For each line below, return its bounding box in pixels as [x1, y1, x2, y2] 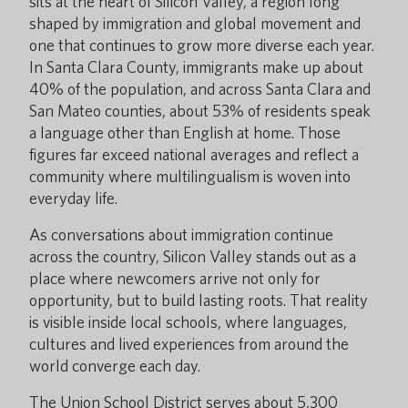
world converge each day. [29, 356, 200, 375]
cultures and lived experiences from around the [29, 334, 349, 353]
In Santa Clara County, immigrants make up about [29, 57, 363, 76]
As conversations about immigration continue [29, 225, 333, 244]
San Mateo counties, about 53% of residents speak [29, 101, 371, 120]
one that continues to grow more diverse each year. [29, 36, 374, 55]
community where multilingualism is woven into [29, 167, 351, 186]
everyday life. [29, 189, 117, 208]
